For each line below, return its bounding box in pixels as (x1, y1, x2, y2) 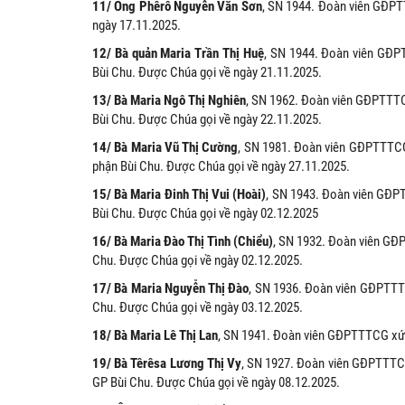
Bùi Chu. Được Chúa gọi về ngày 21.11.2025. (92, 64, 322, 81)
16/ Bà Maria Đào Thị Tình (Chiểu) (92, 233, 274, 250)
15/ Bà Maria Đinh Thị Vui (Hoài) (92, 186, 267, 203)
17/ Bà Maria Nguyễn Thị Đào (92, 280, 250, 297)
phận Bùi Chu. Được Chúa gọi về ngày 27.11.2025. (92, 158, 350, 175)
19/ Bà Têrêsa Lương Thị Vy (92, 355, 241, 372)
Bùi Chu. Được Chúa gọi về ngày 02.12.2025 (92, 205, 318, 222)
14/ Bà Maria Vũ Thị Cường (92, 139, 239, 156)
